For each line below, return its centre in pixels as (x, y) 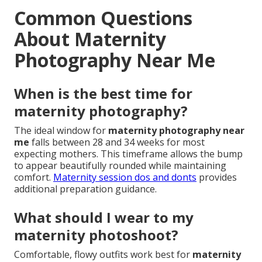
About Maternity (90, 39)
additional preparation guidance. (85, 189)
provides (217, 177)
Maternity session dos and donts (125, 177)
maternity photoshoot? (96, 235)
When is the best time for (103, 94)
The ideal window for (61, 131)
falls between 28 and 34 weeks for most (117, 142)
